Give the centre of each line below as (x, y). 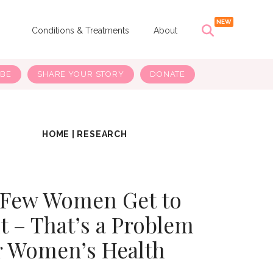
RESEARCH (102, 134)
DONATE (168, 74)
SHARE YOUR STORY (80, 74)
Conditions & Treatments (80, 30)
